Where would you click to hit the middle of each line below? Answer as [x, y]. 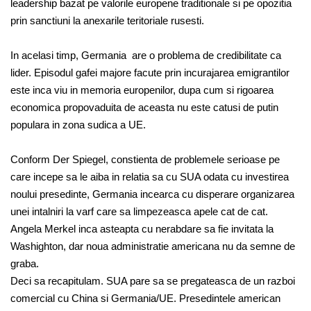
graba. [25, 264]
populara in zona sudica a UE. [78, 125]
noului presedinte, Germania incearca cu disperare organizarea [152, 194]
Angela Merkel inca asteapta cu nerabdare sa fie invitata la [142, 229]
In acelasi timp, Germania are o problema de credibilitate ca [146, 56]
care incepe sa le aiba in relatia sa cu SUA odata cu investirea [150, 177]
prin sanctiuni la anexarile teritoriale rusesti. [107, 21]
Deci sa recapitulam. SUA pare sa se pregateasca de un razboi [153, 281]
